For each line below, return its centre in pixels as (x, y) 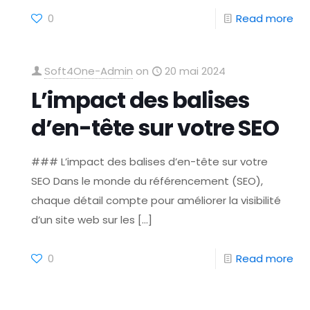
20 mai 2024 (195, 71)
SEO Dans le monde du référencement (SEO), (147, 181)
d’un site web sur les (83, 220)
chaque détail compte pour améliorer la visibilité (156, 200)
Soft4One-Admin (89, 71)
